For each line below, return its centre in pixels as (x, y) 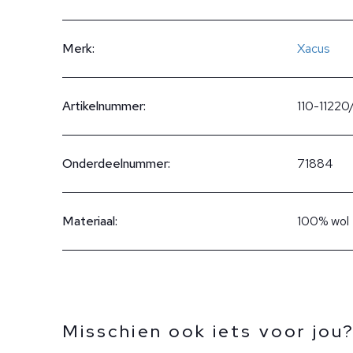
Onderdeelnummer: (116, 163)
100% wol (323, 221)
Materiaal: (90, 221)
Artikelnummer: (104, 106)
